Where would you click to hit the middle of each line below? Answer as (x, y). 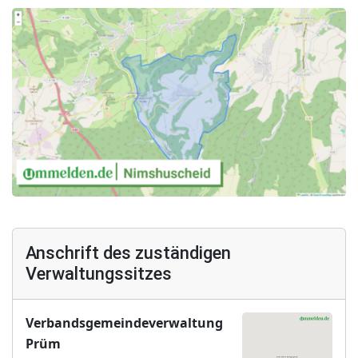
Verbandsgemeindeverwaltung (124, 323)
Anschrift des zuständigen (128, 253)
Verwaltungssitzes (99, 274)
